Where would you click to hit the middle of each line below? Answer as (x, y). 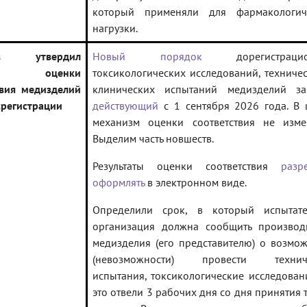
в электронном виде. (196, 183)
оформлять (119, 183)
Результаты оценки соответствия (187, 166)
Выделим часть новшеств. (153, 139)
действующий (125, 106)
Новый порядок (147, 57)
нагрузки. (115, 28)
